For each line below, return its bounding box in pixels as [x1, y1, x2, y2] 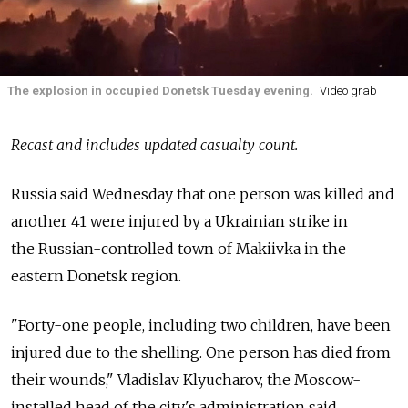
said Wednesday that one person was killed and [60, 184, 394, 203]
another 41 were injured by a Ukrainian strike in [11, 211, 348, 230]
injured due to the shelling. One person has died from [11, 342, 391, 362]
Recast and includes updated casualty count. [11, 135, 298, 154]
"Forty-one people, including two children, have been [11, 315, 391, 334]
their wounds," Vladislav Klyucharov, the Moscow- [11, 370, 361, 389]
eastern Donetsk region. [11, 266, 181, 285]
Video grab [319, 83, 377, 97]
